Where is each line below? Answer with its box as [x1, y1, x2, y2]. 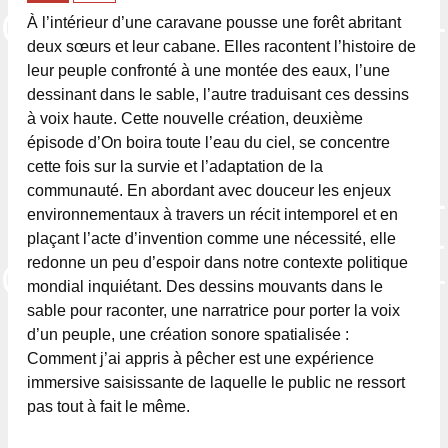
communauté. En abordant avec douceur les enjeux [27, 181, 392, 199]
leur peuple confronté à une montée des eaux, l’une [27, 61, 391, 79]
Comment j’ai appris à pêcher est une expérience [27, 349, 375, 367]
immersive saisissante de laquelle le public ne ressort [27, 373, 406, 391]
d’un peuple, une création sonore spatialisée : [27, 325, 350, 343]
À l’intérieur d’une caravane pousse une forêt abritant [27, 13, 402, 31]
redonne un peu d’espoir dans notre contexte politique [27, 253, 409, 271]
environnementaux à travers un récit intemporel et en [27, 205, 399, 223]
